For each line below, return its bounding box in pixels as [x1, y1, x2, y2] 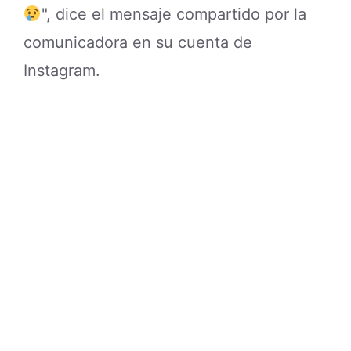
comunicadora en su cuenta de [24, 33, 252, 52]
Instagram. [24, 61, 100, 81]
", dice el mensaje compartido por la [41, 5, 306, 24]
